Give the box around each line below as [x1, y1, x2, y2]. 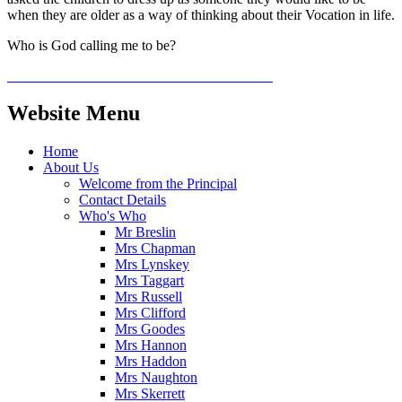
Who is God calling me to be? [7, 37, 176, 53]
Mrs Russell [115, 289, 182, 305]
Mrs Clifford [115, 305, 186, 321]
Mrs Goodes [115, 321, 185, 337]
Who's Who [79, 208, 146, 224]
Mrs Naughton [115, 370, 197, 386]
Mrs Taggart [115, 273, 184, 289]
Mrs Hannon [115, 337, 187, 354]
